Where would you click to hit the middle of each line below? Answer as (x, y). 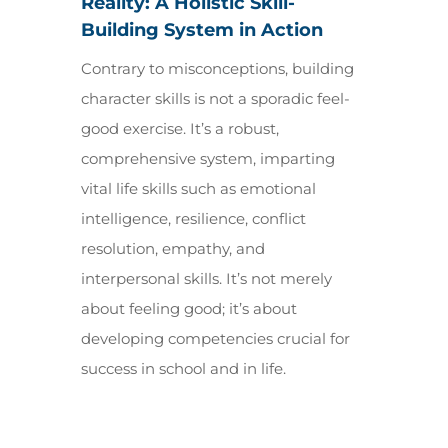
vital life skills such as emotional (198, 188)
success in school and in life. (183, 368)
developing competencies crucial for (215, 338)
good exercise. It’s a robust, (179, 128)
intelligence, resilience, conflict (193, 218)
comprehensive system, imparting (207, 158)
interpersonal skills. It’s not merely (206, 278)
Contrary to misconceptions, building (217, 68)
